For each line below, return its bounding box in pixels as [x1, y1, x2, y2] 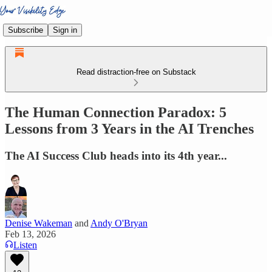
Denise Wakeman [5, 217, 72, 228]
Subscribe [8, 25, 43, 35]
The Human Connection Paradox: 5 [5, 104, 226, 120]
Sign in [53, 25, 77, 35]
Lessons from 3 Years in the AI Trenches [5, 120, 254, 137]
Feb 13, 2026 [5, 228, 56, 239]
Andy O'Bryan [90, 217, 148, 228]
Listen [13, 239, 37, 250]
